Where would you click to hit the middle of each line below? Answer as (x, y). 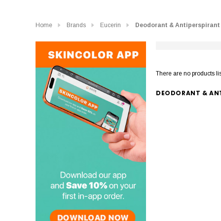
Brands (76, 25)
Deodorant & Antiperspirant (178, 25)
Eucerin (110, 25)
